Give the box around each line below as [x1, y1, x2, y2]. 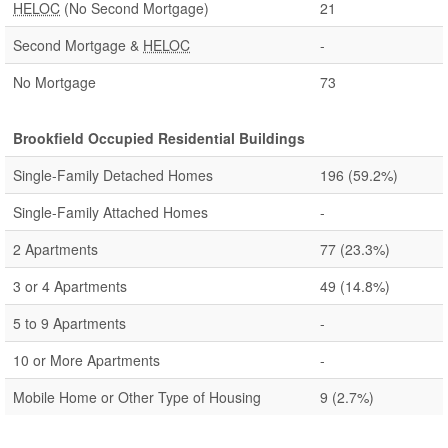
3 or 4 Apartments [13, 276, 127, 296]
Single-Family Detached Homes [13, 165, 213, 185]
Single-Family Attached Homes [13, 202, 208, 222]
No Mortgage [13, 72, 96, 92]
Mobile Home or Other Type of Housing [13, 387, 261, 407]
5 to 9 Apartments [13, 313, 126, 333]
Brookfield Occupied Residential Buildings [13, 128, 305, 148]
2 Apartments [13, 239, 98, 259]
